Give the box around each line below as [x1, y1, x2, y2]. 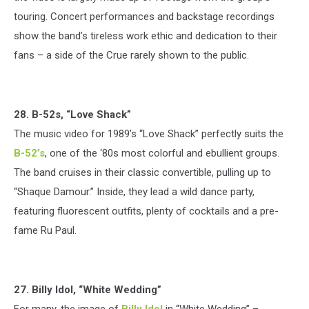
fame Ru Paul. [14, 223, 77, 237]
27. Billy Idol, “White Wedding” [14, 283, 161, 296]
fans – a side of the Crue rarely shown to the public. [14, 48, 249, 61]
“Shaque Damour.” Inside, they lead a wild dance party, [14, 185, 255, 198]
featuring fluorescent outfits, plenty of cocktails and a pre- [14, 204, 279, 217]
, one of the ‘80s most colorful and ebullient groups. [45, 146, 279, 159]
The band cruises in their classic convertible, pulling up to [14, 166, 271, 179]
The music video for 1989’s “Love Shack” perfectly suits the [14, 127, 283, 140]
